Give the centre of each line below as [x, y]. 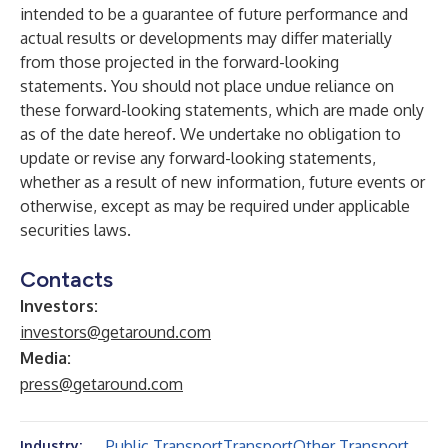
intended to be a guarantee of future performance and [214, 14]
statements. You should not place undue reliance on [207, 86]
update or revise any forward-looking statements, [198, 158]
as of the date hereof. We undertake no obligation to [210, 134]
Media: [45, 358]
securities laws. [75, 230]
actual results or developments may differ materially [206, 38]
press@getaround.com [101, 384]
